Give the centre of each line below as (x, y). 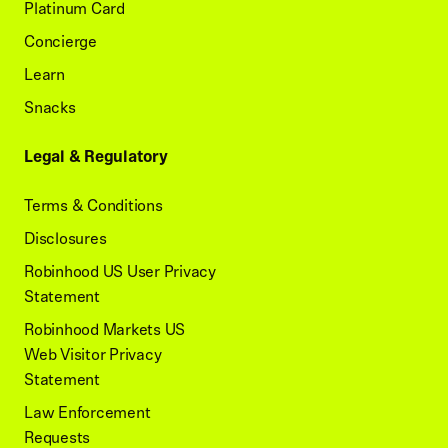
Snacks (50, 108)
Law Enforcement (87, 413)
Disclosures (65, 239)
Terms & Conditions (93, 206)
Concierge (60, 42)
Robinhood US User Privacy (120, 272)
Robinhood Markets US (104, 330)
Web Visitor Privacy (93, 355)
